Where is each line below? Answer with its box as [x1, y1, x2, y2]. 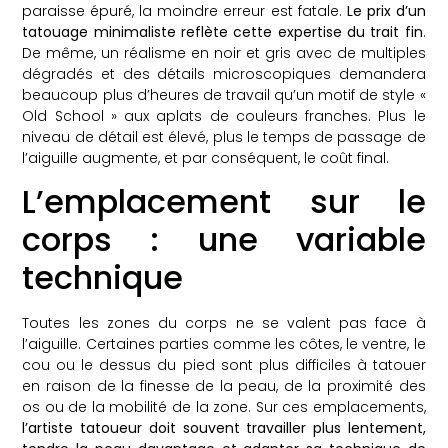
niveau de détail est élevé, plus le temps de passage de [22, 127, 426, 148]
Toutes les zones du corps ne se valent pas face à [22, 313, 426, 334]
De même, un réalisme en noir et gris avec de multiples [22, 43, 426, 64]
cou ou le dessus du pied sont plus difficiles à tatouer [22, 355, 426, 376]
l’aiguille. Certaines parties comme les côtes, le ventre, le [22, 334, 426, 355]
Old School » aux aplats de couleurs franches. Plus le [22, 106, 426, 127]
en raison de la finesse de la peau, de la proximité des [22, 376, 426, 397]
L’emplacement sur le [22, 179, 426, 225]
